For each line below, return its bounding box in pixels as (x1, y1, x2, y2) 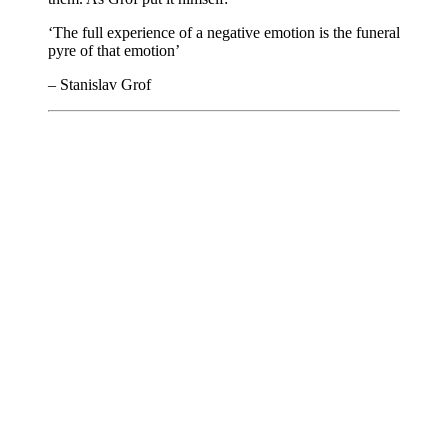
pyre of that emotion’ (48, 41, 180, 59)
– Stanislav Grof (48, 75, 151, 93)
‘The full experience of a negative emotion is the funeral (48, 23, 400, 41)
